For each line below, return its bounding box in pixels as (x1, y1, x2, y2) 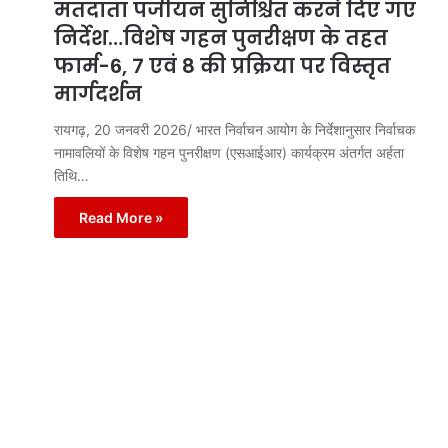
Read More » (79, 209, 163, 227)
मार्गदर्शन (54, 80, 142, 109)
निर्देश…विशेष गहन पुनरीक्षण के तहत (54, 24, 388, 53)
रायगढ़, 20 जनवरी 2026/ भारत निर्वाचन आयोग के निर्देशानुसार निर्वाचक (54, 121, 415, 139)
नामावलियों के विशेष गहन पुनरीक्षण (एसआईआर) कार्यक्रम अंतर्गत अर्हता (54, 144, 404, 162)
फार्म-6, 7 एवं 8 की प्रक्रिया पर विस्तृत (54, 52, 391, 81)
